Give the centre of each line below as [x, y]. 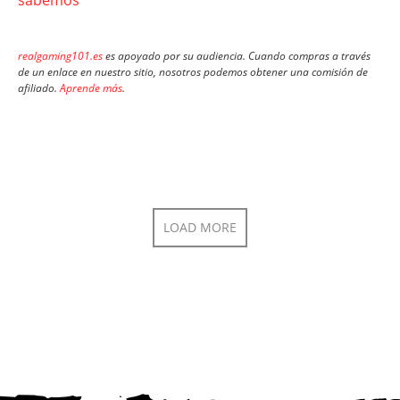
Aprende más [91, 88]
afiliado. [39, 88]
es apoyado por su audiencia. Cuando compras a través [237, 56]
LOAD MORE [200, 227]
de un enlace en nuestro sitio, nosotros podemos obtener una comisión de [193, 72]
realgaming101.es [60, 56]
